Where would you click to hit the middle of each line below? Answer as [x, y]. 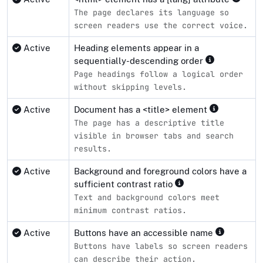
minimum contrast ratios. [130, 210]
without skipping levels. [130, 87]
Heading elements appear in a [136, 48]
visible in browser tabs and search [154, 135]
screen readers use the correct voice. [161, 25]
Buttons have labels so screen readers [161, 246]
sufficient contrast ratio [124, 184]
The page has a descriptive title [149, 122]
